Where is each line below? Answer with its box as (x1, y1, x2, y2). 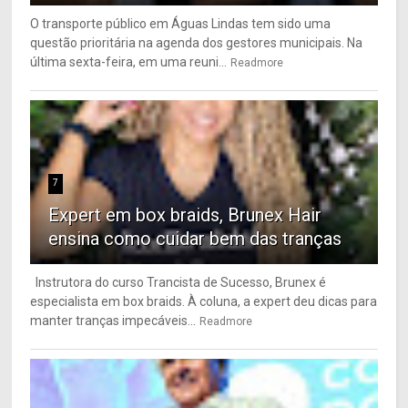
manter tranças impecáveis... (30, 312, 197, 328)
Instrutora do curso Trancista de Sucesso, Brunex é (30, 274, 327, 290)
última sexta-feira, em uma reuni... (30, 54, 228, 69)
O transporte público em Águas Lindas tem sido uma (30, 15, 331, 31)
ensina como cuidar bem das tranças (48, 227, 342, 250)
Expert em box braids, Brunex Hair (48, 203, 322, 226)
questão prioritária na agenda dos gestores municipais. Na (30, 35, 363, 50)
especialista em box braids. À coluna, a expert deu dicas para (30, 293, 378, 309)
